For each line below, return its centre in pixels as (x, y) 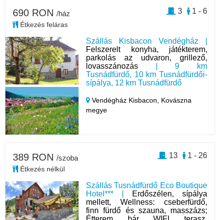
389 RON (35, 157)
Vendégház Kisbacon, (126, 100)
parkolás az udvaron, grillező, (147, 58)
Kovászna (177, 100)
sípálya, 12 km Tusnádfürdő (134, 83)
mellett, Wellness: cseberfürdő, (147, 202)
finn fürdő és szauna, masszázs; (147, 210)
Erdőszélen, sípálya (170, 193)
